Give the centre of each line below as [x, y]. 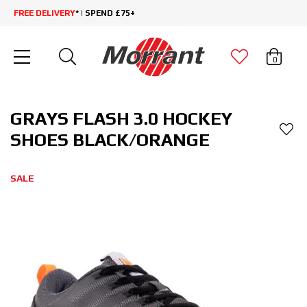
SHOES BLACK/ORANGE [110, 140]
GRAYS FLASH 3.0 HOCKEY [121, 119]
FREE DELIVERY [45, 13]
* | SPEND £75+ [105, 13]
